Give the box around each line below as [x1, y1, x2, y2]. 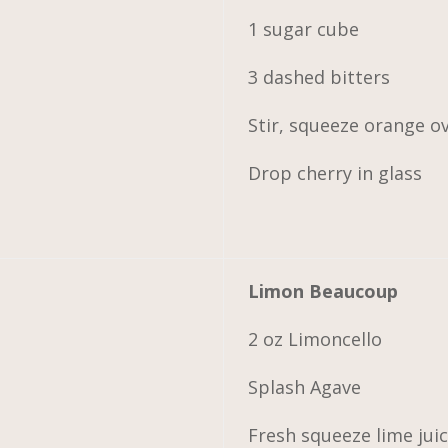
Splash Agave [248, 374, 362, 399]
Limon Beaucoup [248, 278, 399, 303]
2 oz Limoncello [248, 326, 383, 351]
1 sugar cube [248, 16, 360, 41]
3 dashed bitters [248, 64, 391, 89]
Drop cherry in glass [248, 160, 423, 185]
